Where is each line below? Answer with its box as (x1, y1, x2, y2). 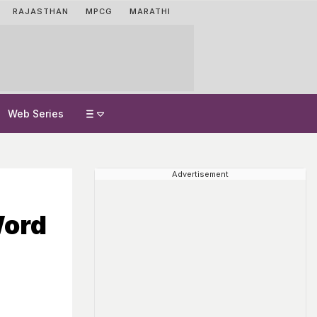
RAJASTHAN (13, 6, 69, 16)
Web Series (8, 108, 64, 120)
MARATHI (129, 6, 171, 16)
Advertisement (172, 169, 229, 179)
